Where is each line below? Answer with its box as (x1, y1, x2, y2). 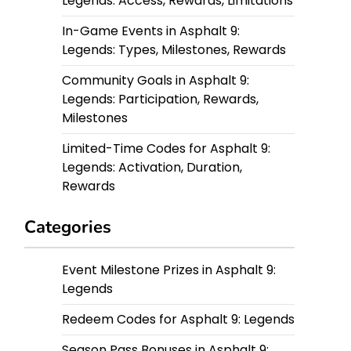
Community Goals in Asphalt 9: (62, 71, 249, 89)
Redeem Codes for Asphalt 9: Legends (62, 310, 295, 328)
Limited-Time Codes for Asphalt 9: (62, 139, 270, 157)
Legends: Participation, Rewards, (62, 90, 259, 108)
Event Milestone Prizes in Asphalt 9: (62, 261, 276, 279)
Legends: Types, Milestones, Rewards (62, 41, 286, 59)
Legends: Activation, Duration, (62, 158, 242, 176)
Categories (24, 215, 111, 239)
